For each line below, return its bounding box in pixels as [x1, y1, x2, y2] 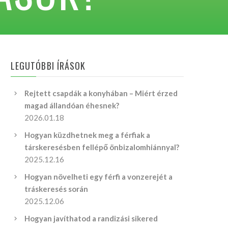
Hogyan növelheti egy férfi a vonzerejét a [24, 172, 173, 181]
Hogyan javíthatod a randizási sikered [24, 214, 158, 223]
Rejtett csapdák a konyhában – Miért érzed [24, 89, 178, 98]
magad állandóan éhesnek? [24, 101, 120, 110]
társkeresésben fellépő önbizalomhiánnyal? [24, 142, 180, 152]
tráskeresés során [24, 184, 89, 193]
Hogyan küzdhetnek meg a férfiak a [24, 130, 151, 139]
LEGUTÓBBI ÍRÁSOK [11, 59, 86, 72]
